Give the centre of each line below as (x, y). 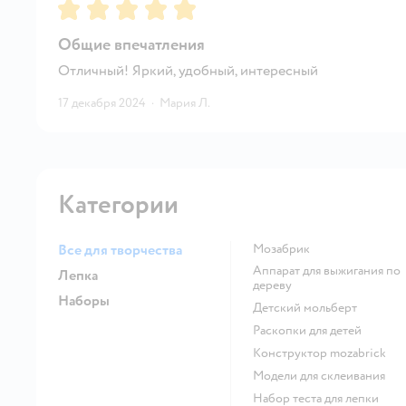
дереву (272, 285)
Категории (118, 204)
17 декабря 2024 (102, 102)
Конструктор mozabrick (323, 353)
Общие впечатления (131, 44)
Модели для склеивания (324, 375)
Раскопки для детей (310, 330)
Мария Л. (185, 102)
